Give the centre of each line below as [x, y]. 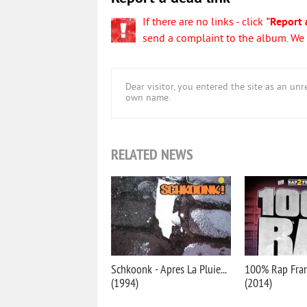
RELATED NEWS [152, 154]
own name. [148, 98]
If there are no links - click [204, 23]
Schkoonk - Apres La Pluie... [169, 269]
